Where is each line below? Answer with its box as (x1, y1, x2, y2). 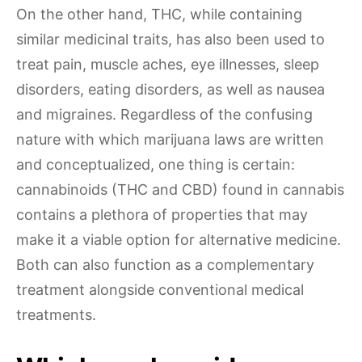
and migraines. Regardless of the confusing (16, 106, 313, 123)
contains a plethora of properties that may (16, 206, 308, 223)
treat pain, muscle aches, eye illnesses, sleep (16, 56, 319, 73)
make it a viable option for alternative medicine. (16, 231, 341, 248)
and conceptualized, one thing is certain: (16, 156, 295, 173)
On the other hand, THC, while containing (16, 6, 302, 23)
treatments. (16, 306, 96, 323)
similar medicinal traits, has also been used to (16, 31, 325, 48)
